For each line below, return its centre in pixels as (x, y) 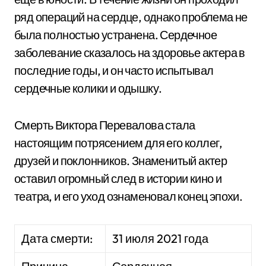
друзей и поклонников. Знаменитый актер (121, 161)
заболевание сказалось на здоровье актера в (130, 53)
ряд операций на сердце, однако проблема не (131, 17)
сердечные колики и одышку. (88, 88)
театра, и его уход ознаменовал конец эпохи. (129, 196)
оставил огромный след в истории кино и (118, 178)
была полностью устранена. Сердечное (115, 35)
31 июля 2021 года (161, 238)
